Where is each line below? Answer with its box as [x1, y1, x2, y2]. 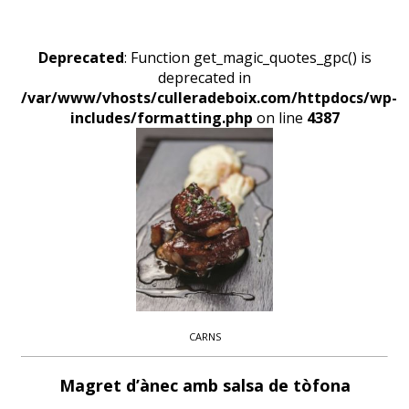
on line [252, 108, 307, 129]
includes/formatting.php [69, 108, 253, 129]
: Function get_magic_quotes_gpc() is [123, 47, 372, 68]
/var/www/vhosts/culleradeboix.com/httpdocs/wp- [21, 88, 397, 109]
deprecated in [158, 68, 251, 89]
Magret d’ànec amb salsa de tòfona [58, 374, 351, 396]
